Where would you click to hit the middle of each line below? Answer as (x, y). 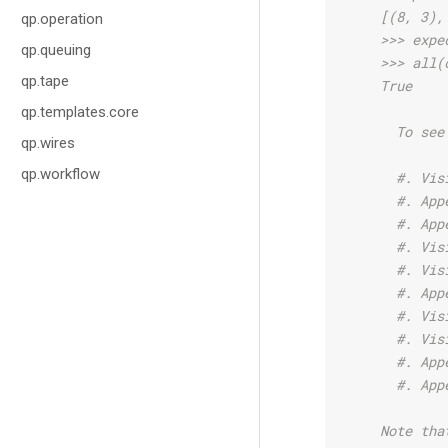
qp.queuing (56, 50)
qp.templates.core (80, 112)
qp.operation (62, 19)
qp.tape (45, 81)
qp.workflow (60, 174)
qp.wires (48, 143)
